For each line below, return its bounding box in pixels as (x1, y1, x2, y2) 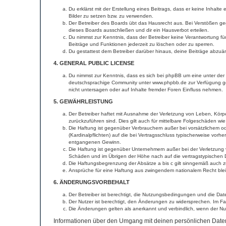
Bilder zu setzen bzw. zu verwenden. (69, 13, 153, 19)
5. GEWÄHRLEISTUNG (53, 98, 113, 104)
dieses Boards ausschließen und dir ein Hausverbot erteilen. (69, 27, 209, 33)
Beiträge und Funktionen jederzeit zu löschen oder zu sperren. (69, 41, 214, 47)
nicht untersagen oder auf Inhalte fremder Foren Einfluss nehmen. (69, 87, 223, 92)
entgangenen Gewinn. (69, 139, 121, 145)
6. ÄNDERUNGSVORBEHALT (53, 179, 130, 185)
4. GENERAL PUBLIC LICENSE (53, 60, 134, 66)
